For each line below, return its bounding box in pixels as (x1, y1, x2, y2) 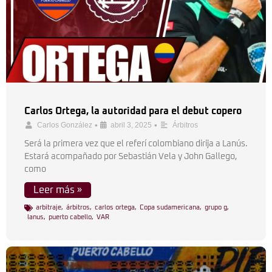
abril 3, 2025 (110, 121, 152, 129)
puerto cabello (49, 214, 92, 220)
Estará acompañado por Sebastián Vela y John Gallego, (24, 152, 237, 161)
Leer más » (33, 185, 82, 195)
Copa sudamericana (140, 204, 200, 211)
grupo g (205, 204, 227, 211)
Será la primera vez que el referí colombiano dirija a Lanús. (24, 140, 248, 148)
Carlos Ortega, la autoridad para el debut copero (24, 106, 242, 116)
